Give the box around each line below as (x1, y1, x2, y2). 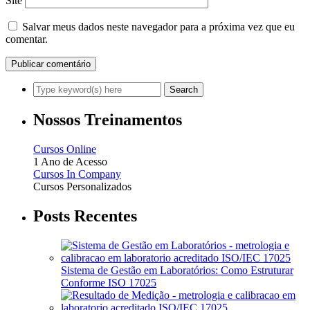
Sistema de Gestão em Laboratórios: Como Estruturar (61, 264, 293, 277)
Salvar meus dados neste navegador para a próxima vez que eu (22, 21, 295, 33)
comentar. (6, 33, 48, 46)
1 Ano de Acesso (33, 156, 107, 168)
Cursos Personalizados (33, 181, 131, 193)
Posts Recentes (33, 207, 137, 226)
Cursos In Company (33, 168, 121, 181)
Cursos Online (33, 143, 96, 156)
